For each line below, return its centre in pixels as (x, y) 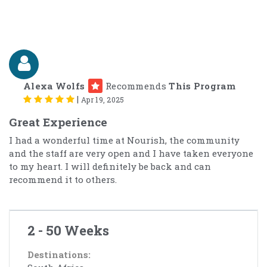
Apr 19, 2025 (103, 99)
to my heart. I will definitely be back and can (110, 166)
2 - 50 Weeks (68, 230)
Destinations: (59, 254)
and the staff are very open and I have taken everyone (131, 153)
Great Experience (58, 122)
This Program (201, 86)
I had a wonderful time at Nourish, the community (124, 140)
